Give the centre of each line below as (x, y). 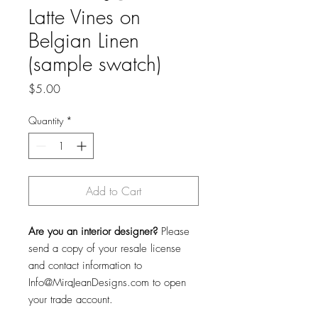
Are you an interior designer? (93, 231)
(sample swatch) (95, 64)
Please (174, 231)
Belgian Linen (84, 40)
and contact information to (85, 265)
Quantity (46, 120)
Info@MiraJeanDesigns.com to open (107, 283)
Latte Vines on (84, 17)
